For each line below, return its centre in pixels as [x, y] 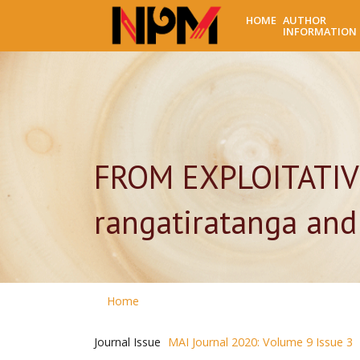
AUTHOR [305, 20]
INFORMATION [320, 31]
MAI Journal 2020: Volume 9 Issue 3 [260, 342]
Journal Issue [127, 342]
